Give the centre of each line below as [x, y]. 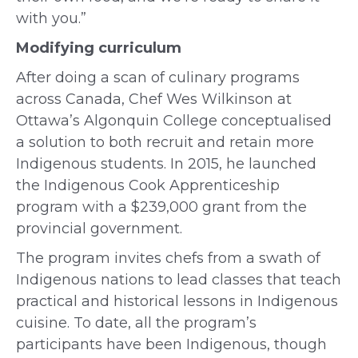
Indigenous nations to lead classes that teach [179, 280]
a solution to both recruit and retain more [165, 142]
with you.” [51, 18]
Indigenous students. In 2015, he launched [166, 164]
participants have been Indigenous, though [171, 344]
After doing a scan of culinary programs [158, 78]
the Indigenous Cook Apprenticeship [148, 185]
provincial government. [99, 229]
